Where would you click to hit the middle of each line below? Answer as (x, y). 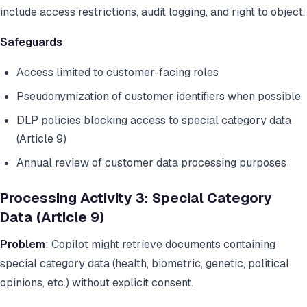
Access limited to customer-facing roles (118, 73)
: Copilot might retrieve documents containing (160, 245)
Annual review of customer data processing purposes (151, 163)
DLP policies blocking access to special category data (154, 121)
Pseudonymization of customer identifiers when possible (159, 97)
